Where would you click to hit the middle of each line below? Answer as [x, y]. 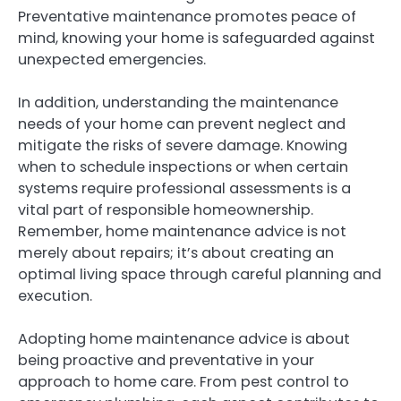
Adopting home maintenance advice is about [184, 339]
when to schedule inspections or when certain [183, 167]
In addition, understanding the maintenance [178, 103]
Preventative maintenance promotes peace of [187, 16]
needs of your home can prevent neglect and [182, 124]
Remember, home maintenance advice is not [182, 232]
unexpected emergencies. [112, 59]
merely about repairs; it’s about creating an [176, 253]
